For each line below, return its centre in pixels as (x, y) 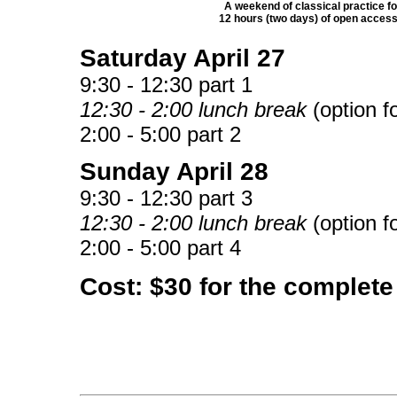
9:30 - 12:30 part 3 (166, 198)
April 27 (239, 58)
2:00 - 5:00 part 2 (160, 134)
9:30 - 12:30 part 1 (166, 84)
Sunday (128, 171)
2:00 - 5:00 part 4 (160, 247)
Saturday (136, 58)
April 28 (222, 171)
